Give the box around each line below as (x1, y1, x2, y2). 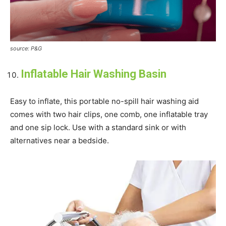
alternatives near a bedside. (10, 135, 109, 145)
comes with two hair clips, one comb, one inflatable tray (10, 109, 208, 119)
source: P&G (10, 44, 42, 52)
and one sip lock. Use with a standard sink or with (10, 122, 186, 132)
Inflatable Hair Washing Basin (21, 67, 166, 80)
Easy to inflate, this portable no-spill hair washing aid (10, 96, 199, 106)
